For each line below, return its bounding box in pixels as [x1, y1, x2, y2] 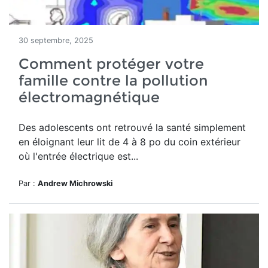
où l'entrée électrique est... [19, 150, 138, 162]
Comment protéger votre [19, 55, 204, 72]
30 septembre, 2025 [19, 36, 93, 45]
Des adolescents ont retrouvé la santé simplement [19, 121, 246, 133]
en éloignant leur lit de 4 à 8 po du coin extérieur [19, 136, 240, 148]
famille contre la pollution [19, 72, 208, 89]
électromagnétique [19, 89, 160, 106]
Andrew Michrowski [38, 179, 112, 188]
